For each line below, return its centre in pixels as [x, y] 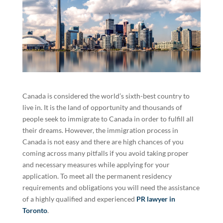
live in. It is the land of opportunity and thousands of [102, 107]
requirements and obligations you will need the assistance [111, 187]
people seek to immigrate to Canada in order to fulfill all [108, 118]
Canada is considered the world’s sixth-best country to [106, 96]
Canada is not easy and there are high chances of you [103, 141]
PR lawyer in [156, 199]
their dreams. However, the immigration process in [100, 130]
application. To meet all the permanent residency [97, 176]
